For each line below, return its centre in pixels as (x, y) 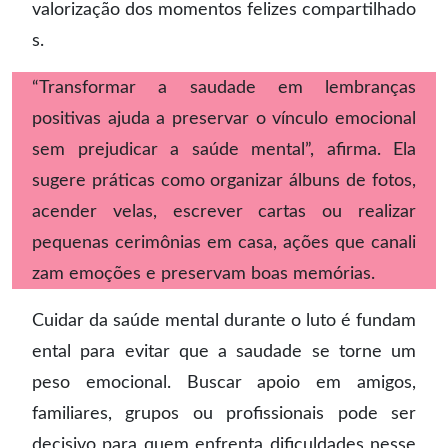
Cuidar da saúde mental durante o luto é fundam (224, 320)
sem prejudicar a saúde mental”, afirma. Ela (224, 149)
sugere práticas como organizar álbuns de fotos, (224, 180)
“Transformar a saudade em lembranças (224, 87)
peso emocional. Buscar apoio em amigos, (224, 382)
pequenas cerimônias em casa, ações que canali (224, 242)
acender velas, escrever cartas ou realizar (224, 211)
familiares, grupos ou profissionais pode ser (224, 413)
